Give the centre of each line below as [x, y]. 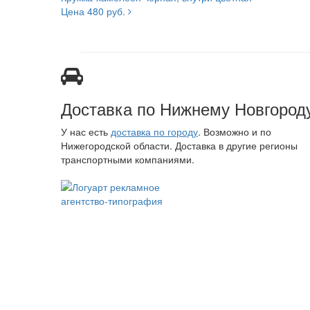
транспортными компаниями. [128, 159]
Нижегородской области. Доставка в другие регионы [179, 146]
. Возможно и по [235, 132]
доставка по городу [154, 132]
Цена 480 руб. [94, 11]
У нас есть [86, 132]
